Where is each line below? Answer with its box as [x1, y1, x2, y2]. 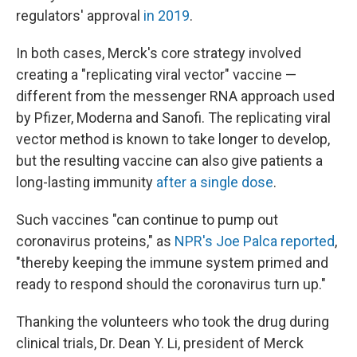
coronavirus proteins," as [16, 232, 175, 249]
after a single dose [156, 173, 273, 190]
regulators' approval [16, 6, 143, 24]
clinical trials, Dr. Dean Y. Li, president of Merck [16, 334, 304, 351]
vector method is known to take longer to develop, [16, 130, 330, 147]
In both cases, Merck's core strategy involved [16, 44, 301, 61]
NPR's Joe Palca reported [175, 232, 335, 249]
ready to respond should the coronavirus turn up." [16, 275, 326, 292]
